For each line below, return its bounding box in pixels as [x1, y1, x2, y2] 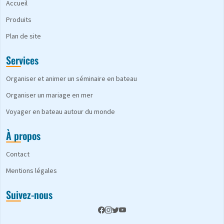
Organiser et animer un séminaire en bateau [6, 74, 137, 83]
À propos [6, 128, 40, 143]
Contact [6, 149, 29, 159]
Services [6, 52, 38, 68]
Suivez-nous [6, 187, 52, 202]
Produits [6, 15, 31, 24]
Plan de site [6, 31, 41, 41]
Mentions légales [6, 166, 57, 175]
